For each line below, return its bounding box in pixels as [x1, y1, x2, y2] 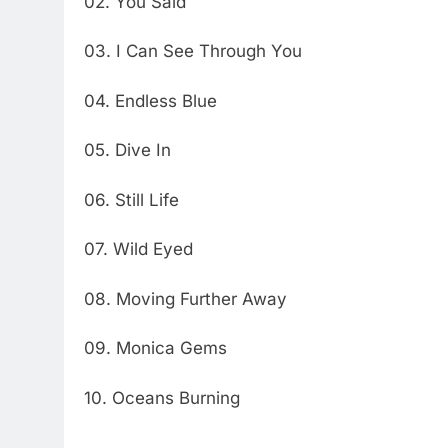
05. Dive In [84, 140, 171, 161]
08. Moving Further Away [84, 288, 287, 309]
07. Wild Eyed [84, 239, 193, 260]
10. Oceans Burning [84, 387, 240, 408]
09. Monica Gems [84, 338, 227, 359]
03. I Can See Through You [84, 41, 302, 62]
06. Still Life [84, 189, 179, 210]
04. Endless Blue [84, 90, 217, 111]
